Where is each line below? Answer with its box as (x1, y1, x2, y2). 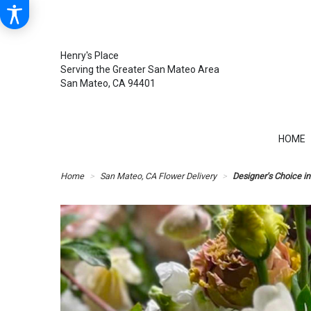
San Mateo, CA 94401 (60, 78, 155, 89)
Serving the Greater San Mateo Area (60, 64, 219, 75)
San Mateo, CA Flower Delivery (100, 171, 217, 182)
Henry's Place (60, 50, 119, 61)
